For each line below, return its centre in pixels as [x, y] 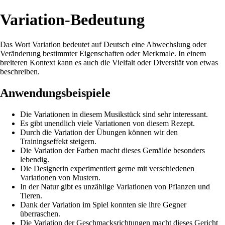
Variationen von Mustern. [60, 177]
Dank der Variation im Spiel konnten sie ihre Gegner [103, 204]
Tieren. [31, 195]
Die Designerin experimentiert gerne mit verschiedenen [107, 168]
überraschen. [40, 213]
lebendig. [35, 159]
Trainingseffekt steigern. [58, 141]
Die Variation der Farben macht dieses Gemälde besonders [113, 150]
